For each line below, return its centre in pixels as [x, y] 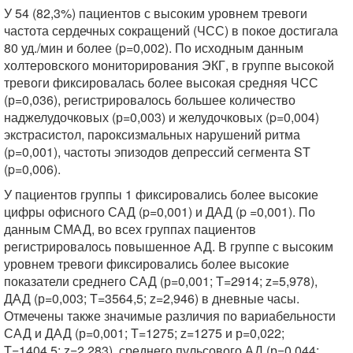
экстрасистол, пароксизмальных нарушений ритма [152, 134]
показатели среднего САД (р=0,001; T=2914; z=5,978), [161, 281]
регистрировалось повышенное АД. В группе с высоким [169, 246]
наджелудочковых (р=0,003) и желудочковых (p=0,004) [162, 117]
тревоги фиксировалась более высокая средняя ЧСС [161, 82]
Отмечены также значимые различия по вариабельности [170, 316]
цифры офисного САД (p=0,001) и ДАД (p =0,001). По [160, 212]
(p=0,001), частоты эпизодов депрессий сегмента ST [157, 152]
